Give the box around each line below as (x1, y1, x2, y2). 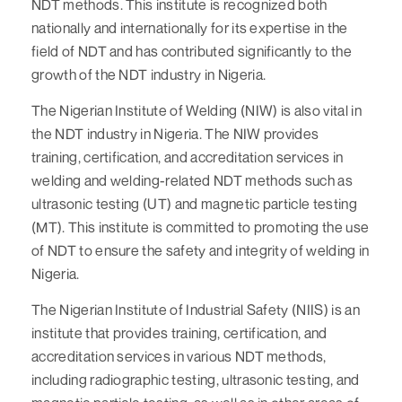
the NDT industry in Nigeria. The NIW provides (31, 124, 319, 143)
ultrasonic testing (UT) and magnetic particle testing (31, 194, 357, 213)
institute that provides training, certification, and (31, 323, 328, 342)
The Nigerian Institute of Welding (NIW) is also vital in (31, 100, 362, 119)
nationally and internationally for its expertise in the (31, 18, 348, 37)
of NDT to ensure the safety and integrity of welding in (31, 240, 370, 259)
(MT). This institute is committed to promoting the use (31, 217, 370, 236)
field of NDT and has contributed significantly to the (31, 41, 352, 60)
